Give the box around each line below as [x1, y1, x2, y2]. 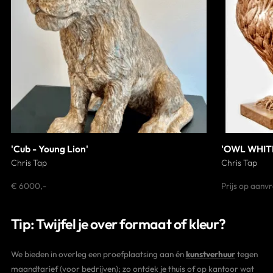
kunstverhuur [186, 249, 235, 260]
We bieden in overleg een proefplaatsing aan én [11, 249, 186, 260]
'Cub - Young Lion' [11, 143, 88, 155]
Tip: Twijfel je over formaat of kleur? [11, 215, 226, 233]
